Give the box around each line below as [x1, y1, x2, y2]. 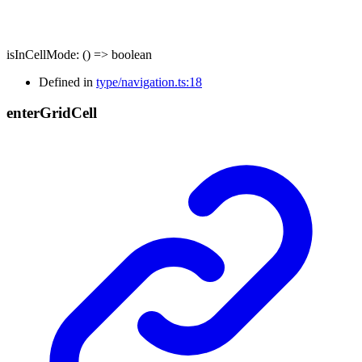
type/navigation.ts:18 [96, 74, 202, 89]
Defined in [39, 74, 96, 89]
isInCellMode [6, 47, 76, 61]
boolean [112, 47, 152, 61]
